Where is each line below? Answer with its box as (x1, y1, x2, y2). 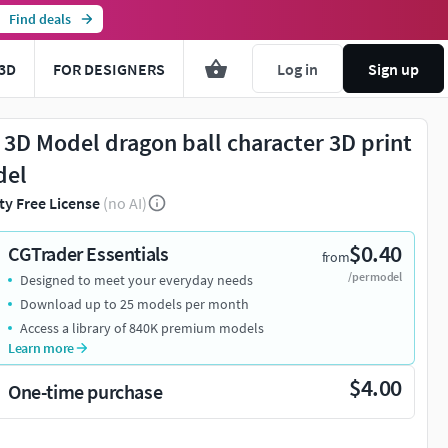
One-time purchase (8, 379, 163, 404)
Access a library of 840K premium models (20, 319, 264, 337)
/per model (348, 269, 402, 284)
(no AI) (103, 193, 147, 213)
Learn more (8, 339, 75, 357)
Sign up (368, 58, 419, 79)
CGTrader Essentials (8, 241, 169, 266)
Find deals (8, 10, 71, 28)
